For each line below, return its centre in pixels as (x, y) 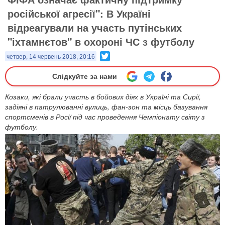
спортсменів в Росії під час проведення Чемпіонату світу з (105, 117)
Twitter (121, 55)
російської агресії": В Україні (79, 13)
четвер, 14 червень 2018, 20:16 (51, 57)
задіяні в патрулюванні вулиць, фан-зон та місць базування (106, 106)
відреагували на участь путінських (95, 27)
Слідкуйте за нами (84, 76)
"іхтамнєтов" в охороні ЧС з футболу (101, 41)
